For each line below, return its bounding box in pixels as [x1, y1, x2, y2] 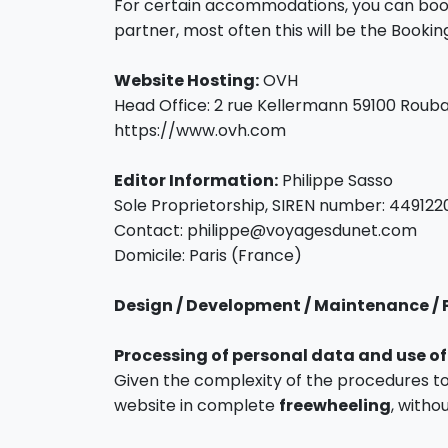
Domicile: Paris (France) [114, 244, 302, 267]
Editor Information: [114, 169, 278, 192]
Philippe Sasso [278, 169, 393, 192]
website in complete [114, 394, 279, 417]
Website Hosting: [114, 69, 259, 92]
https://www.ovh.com [114, 119, 286, 142]
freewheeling [279, 394, 391, 417]
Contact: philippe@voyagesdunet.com [114, 219, 417, 242]
